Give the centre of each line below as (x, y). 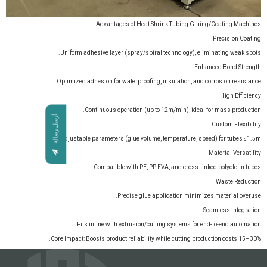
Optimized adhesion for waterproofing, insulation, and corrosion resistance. (159, 81)
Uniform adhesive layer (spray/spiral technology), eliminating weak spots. (161, 52)
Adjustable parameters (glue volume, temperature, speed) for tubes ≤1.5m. (161, 138)
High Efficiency (240, 95)
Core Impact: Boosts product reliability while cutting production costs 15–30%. (156, 238)
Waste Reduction (238, 181)
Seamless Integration (232, 210)
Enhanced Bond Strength (228, 67)
